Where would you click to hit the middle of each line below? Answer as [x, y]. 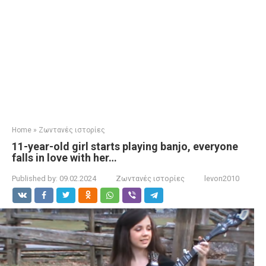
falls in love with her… [64, 158]
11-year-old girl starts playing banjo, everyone [125, 146]
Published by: [35, 178]
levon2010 [222, 178]
